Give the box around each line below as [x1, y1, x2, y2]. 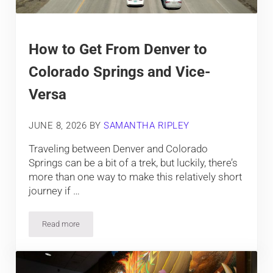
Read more [42, 219, 80, 229]
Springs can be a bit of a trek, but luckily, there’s [29, 157, 238, 169]
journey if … [29, 185, 80, 197]
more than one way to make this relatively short [29, 171, 243, 183]
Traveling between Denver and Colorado [29, 143, 208, 155]
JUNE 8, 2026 [29, 119, 87, 131]
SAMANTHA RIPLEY [104, 119, 190, 131]
